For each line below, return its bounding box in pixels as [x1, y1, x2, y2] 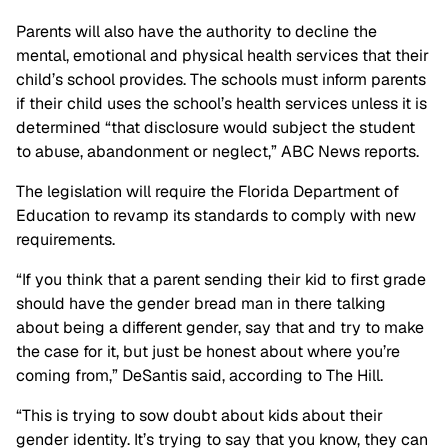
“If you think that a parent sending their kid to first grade [16, 269, 426, 290]
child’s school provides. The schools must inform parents [16, 69, 426, 90]
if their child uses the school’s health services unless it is [16, 93, 427, 114]
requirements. [16, 229, 123, 250]
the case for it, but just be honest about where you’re [16, 341, 400, 362]
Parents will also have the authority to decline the [16, 21, 377, 42]
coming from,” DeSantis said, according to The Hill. [16, 365, 383, 386]
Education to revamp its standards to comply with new [16, 205, 416, 226]
